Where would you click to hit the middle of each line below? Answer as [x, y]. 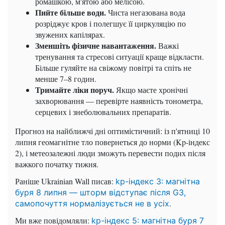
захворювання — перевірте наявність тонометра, [119, 101]
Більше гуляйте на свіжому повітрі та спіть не [113, 68]
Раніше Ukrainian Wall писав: [65, 181]
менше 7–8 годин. [66, 79]
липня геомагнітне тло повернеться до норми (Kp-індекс [113, 142]
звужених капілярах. [70, 35]
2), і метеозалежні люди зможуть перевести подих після [110, 153]
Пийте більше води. [71, 13]
